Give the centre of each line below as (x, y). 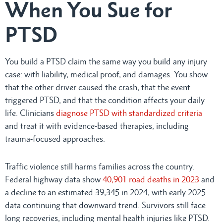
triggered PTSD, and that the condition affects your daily (105, 100)
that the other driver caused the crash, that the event (98, 87)
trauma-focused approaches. (55, 139)
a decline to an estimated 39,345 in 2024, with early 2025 (105, 192)
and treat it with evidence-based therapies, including (97, 126)
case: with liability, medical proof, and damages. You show (106, 74)
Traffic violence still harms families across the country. (100, 166)
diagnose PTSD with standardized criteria (129, 113)
